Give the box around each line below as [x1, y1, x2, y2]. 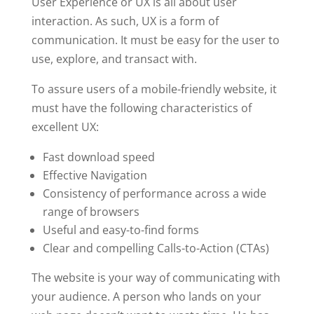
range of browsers [42, 203, 139, 219]
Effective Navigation [42, 167, 147, 183]
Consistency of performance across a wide [42, 185, 266, 201]
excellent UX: [31, 118, 99, 135]
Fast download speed [42, 149, 155, 165]
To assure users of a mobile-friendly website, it [31, 81, 277, 97]
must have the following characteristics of [31, 100, 252, 116]
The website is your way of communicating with [31, 269, 280, 285]
